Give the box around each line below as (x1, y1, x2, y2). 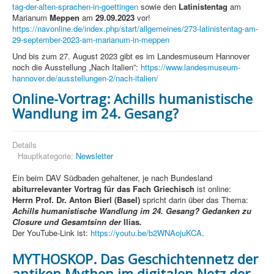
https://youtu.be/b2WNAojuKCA (91, 227, 202, 239)
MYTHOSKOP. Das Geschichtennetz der (12, 250, 258, 268)
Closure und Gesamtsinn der (12, 216, 124, 228)
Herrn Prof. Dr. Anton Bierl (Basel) (12, 194, 140, 206)
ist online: (194, 183, 231, 195)
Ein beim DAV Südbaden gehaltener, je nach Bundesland (12, 172, 212, 184)
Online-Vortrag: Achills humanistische (12, 89, 253, 108)
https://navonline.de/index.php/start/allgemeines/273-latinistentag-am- (12, 23, 258, 35)
